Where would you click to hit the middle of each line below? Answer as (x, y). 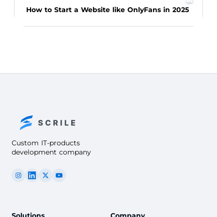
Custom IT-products (46, 143)
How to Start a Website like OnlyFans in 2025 (108, 10)
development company (51, 152)
